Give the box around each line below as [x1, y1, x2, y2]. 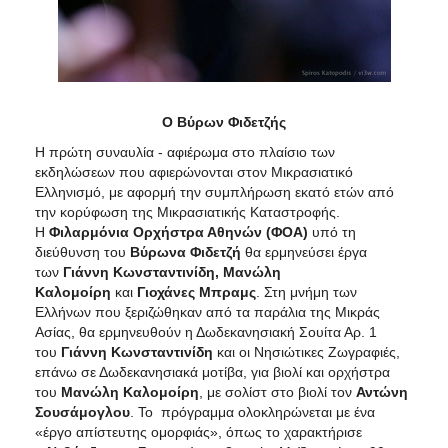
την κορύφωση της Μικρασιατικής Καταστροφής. [35, 203, 340, 220]
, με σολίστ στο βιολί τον [199, 383, 356, 400]
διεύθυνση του [35, 243, 130, 260]
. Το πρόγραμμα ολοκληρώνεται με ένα [130, 403, 375, 420]
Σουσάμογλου [35, 403, 130, 420]
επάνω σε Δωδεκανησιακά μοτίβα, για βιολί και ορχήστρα [35, 363, 390, 380]
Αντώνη [356, 383, 408, 400]
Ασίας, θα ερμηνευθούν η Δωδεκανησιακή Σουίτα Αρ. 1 [35, 323, 377, 340]
